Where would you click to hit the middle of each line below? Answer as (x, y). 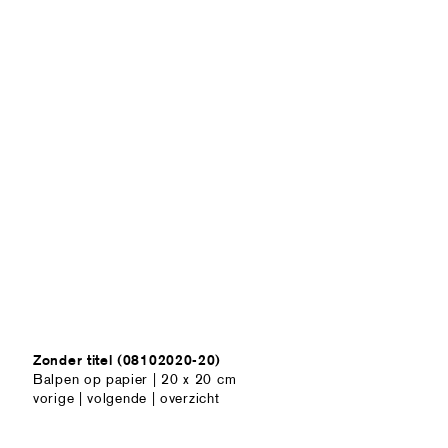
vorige (54, 398)
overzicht (190, 398)
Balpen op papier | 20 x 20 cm (135, 379)
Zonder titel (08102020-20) (127, 360)
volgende (117, 398)
